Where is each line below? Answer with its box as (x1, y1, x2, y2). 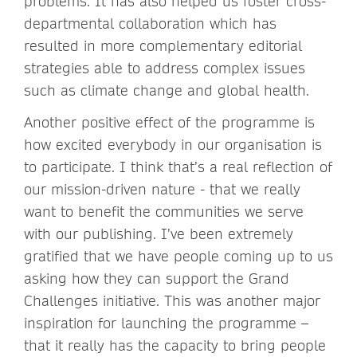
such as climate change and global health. (24, 80, 309, 100)
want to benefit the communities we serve (24, 202, 304, 221)
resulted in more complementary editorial (24, 36, 302, 55)
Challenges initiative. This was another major (24, 291, 320, 310)
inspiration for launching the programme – (24, 313, 308, 332)
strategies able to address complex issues (24, 58, 305, 77)
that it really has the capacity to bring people (24, 335, 326, 355)
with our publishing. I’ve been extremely (24, 224, 293, 243)
